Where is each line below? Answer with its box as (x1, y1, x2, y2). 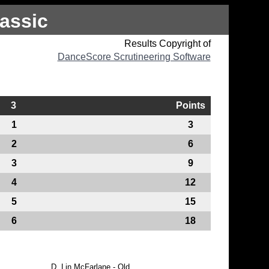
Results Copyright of (124, 38, 211, 49)
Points (175, 100, 205, 110)
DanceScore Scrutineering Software (57, 51, 211, 62)
